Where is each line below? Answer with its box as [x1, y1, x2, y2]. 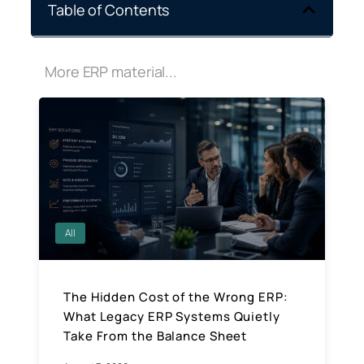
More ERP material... [45, 61, 177, 81]
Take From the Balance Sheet [63, 327, 248, 344]
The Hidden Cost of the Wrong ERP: [63, 288, 288, 305]
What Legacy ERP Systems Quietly [63, 307, 280, 325]
